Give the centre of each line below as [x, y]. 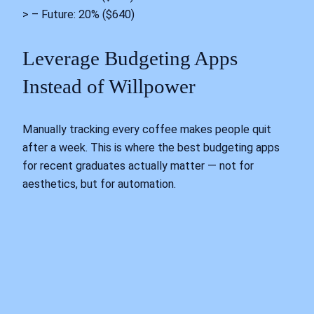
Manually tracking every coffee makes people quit [147, 130]
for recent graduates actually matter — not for [138, 166]
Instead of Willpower [109, 86]
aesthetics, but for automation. [99, 184]
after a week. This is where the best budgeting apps [151, 148]
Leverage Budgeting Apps [130, 58]
